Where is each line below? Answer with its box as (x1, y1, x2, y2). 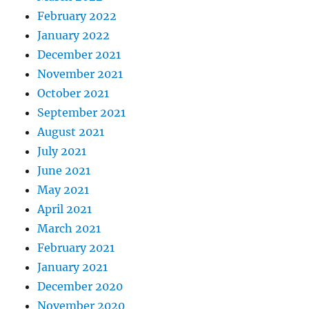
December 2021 (37, 48, 121, 62)
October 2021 (37, 86, 110, 101)
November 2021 (37, 67, 123, 81)
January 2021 (37, 260, 108, 275)
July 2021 (37, 144, 87, 159)
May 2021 (37, 183, 90, 197)
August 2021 (37, 125, 105, 139)
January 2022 (37, 28, 110, 43)
